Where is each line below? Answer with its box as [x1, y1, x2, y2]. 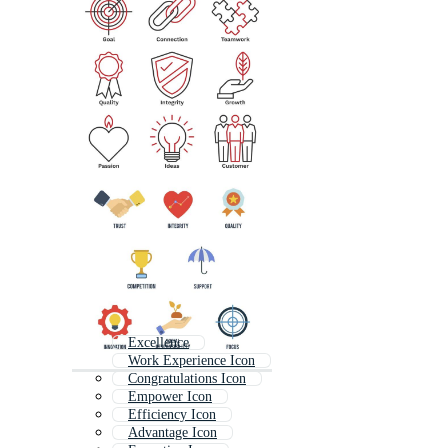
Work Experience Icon [128, 353, 255, 369]
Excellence [128, 335, 189, 351]
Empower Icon [128, 389, 212, 405]
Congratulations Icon [128, 371, 246, 387]
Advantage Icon [128, 425, 217, 441]
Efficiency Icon [128, 407, 216, 423]
